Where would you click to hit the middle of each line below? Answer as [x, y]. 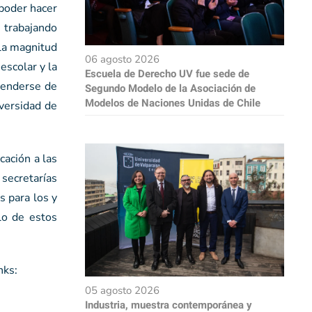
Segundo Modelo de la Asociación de [170, 88]
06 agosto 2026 [122, 59]
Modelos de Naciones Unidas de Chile [173, 103]
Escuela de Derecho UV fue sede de [167, 73]
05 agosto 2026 [122, 290]
